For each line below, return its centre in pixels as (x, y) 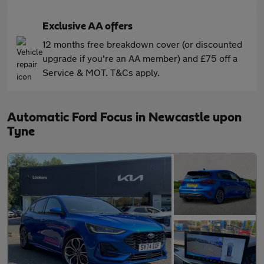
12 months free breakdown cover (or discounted (142, 44)
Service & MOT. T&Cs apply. (101, 72)
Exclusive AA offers (88, 27)
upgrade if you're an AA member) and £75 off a (140, 58)
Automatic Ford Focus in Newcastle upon (124, 117)
